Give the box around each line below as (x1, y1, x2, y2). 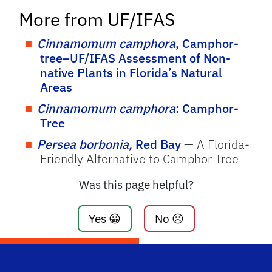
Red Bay (132, 135, 182, 152)
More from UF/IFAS (19, 7, 175, 31)
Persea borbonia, (37, 135, 133, 152)
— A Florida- (181, 135, 250, 152)
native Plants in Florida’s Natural (40, 64, 223, 81)
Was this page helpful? (78, 176, 194, 192)
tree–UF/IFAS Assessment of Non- (40, 49, 231, 66)
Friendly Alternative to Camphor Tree (40, 150, 239, 167)
